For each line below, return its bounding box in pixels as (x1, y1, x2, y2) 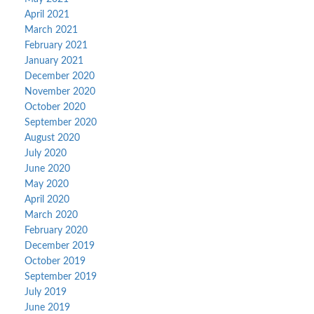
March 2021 (25, 25, 78, 35)
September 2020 (25, 118, 97, 128)
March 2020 (25, 210, 78, 220)
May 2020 (25, 179, 69, 189)
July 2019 (25, 287, 67, 297)
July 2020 (25, 149, 67, 158)
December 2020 (25, 71, 95, 81)
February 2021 (25, 41, 88, 50)
